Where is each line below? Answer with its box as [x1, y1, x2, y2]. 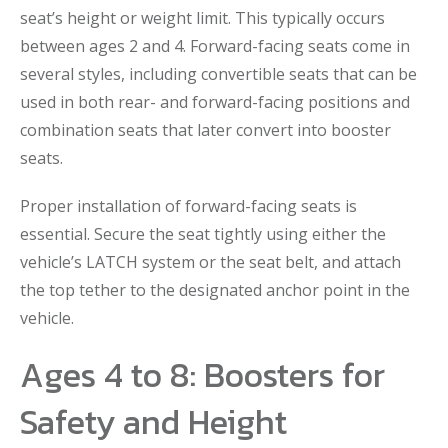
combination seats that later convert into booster [20, 119, 391, 141]
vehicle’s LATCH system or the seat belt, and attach [20, 251, 401, 273]
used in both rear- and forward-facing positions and [20, 91, 410, 113]
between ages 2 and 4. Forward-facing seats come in [20, 35, 410, 57]
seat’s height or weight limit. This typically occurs [20, 7, 385, 29]
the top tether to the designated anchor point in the [20, 279, 410, 301]
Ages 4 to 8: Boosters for [20, 350, 385, 400]
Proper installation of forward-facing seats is [20, 195, 357, 217]
